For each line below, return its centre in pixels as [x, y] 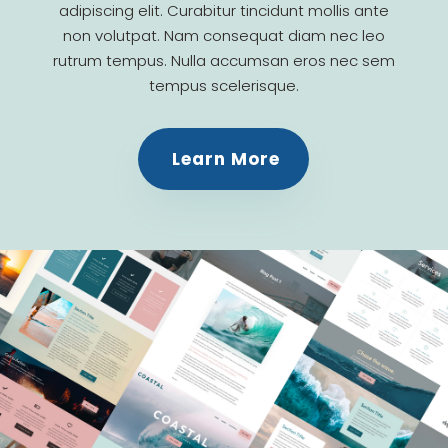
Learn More [226, 158]
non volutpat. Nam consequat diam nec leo [223, 35]
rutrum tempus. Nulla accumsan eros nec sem [223, 60]
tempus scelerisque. [223, 85]
